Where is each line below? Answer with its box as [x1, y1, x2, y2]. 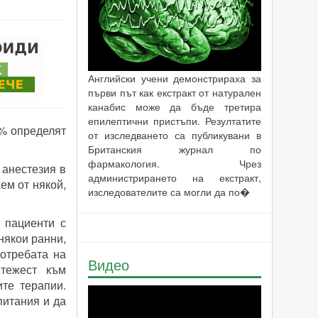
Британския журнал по [88, 142, 261, 156]
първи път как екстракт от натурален [88, 85, 261, 99]
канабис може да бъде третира [88, 99, 261, 114]
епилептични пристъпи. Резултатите [88, 114, 261, 128]
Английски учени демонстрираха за [88, 71, 261, 85]
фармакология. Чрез [88, 156, 261, 170]
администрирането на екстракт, [88, 170, 261, 185]
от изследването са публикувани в [88, 128, 261, 142]
